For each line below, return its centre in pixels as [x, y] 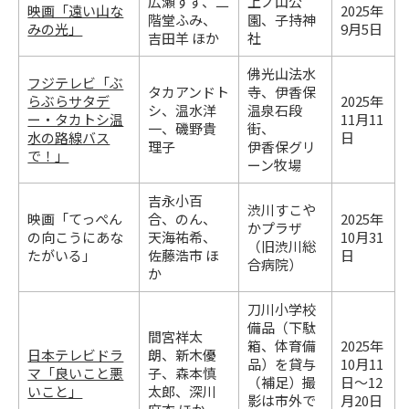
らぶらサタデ [69, 101]
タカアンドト [189, 92]
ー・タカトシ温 [76, 119]
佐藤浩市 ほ [184, 255]
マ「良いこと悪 [76, 373]
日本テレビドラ [76, 355]
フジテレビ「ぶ [76, 83]
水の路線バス [69, 137]
